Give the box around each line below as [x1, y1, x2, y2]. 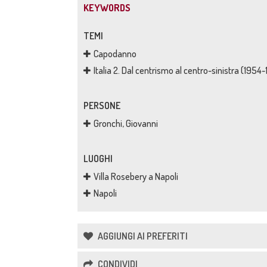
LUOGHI [83, 153, 113, 164]
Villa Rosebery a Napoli [94, 170, 178, 182]
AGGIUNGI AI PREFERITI [96, 230, 188, 242]
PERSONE [83, 100, 120, 111]
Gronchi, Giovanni [94, 117, 158, 129]
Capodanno [94, 48, 136, 60]
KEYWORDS [83, 2, 131, 14]
